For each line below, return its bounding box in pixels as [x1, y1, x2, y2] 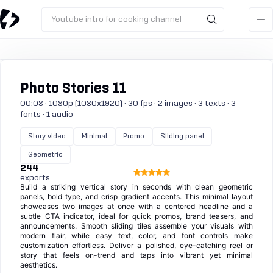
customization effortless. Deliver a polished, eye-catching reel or [20, 241, 253, 250]
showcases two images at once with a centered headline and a [20, 202, 253, 211]
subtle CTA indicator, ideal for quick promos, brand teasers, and [20, 211, 253, 221]
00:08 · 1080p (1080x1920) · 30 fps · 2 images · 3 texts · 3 [20, 99, 236, 108]
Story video [28, 133, 66, 140]
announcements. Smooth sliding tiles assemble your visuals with [20, 221, 253, 230]
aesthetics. [20, 260, 57, 269]
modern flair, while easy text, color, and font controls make [20, 231, 253, 240]
